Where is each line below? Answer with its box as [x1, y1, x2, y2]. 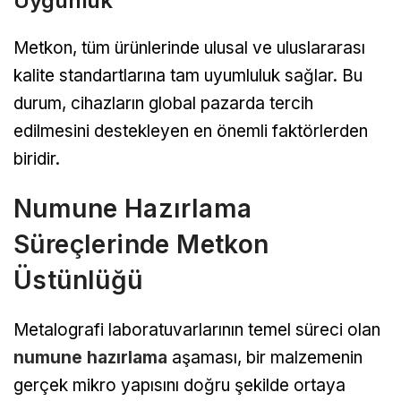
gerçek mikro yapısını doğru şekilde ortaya [13, 375, 346, 397]
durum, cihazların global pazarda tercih [13, 93, 313, 115]
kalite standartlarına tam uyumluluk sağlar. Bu [13, 65, 363, 87]
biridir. [13, 149, 60, 170]
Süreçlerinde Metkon [13, 229, 269, 260]
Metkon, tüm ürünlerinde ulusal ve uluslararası [13, 38, 365, 59]
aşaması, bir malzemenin [167, 347, 363, 369]
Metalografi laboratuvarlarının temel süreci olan [13, 320, 380, 341]
